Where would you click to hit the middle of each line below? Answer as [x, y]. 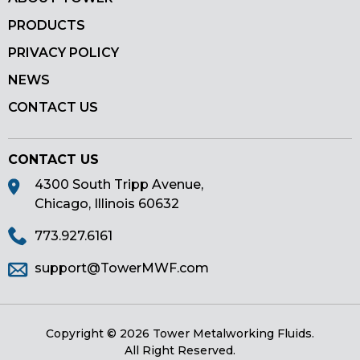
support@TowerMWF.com [122, 268]
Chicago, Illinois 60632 [107, 204]
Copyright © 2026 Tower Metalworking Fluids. [180, 334]
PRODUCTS [47, 26]
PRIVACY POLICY [63, 53]
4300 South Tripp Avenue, [119, 185]
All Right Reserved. [180, 351]
